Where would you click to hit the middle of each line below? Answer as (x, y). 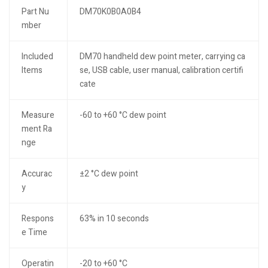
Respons (37, 219)
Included (37, 57)
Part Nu (35, 12)
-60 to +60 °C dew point (123, 115)
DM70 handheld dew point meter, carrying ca (162, 57)
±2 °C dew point (109, 174)
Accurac (36, 174)
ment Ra (36, 129)
